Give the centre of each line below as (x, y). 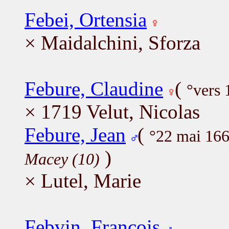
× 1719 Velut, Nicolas (112, 111)
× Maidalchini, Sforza (112, 42)
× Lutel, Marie (83, 180)
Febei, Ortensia (86, 19)
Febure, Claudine (94, 88)
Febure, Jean (75, 134)
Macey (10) (62, 159)
